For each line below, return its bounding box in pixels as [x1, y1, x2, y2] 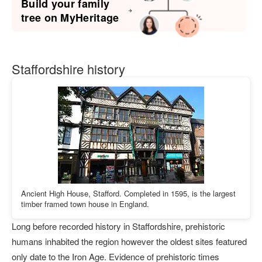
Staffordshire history [12, 60, 125, 78]
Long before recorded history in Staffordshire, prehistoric [12, 220, 225, 232]
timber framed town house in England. [21, 198, 149, 209]
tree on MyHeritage [21, 10, 119, 25]
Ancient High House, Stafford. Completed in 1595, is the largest [21, 188, 236, 199]
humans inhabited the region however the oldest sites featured [12, 235, 247, 247]
